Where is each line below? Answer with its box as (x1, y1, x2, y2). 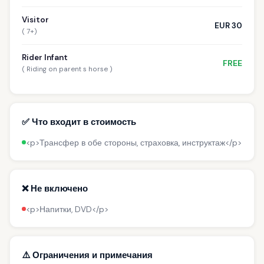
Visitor (22, 14, 49, 25)
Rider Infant (22, 52, 68, 62)
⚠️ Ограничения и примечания (22, 249, 153, 261)
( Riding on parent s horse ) (22, 65, 113, 74)
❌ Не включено (22, 182, 88, 194)
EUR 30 (214, 20, 242, 31)
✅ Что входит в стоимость (22, 115, 136, 128)
